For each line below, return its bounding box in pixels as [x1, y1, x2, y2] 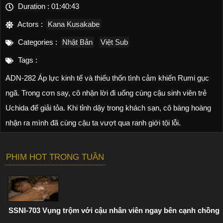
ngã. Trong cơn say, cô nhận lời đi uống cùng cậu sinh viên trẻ [5, 89, 207, 97]
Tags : [16, 56, 37, 64]
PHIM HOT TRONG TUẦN [6, 152, 104, 162]
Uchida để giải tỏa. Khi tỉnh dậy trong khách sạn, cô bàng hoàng [5, 104, 211, 112]
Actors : [16, 20, 45, 28]
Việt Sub [101, 38, 128, 46]
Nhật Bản [62, 38, 93, 46]
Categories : [16, 38, 59, 46]
